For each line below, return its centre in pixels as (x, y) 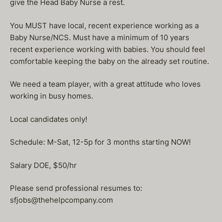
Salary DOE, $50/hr (43, 165)
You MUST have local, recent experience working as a (104, 25)
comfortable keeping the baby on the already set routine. (110, 61)
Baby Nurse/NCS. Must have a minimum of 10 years (100, 37)
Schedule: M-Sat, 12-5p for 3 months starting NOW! (100, 142)
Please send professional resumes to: (76, 188)
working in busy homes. (52, 96)
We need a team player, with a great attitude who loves (105, 84)
